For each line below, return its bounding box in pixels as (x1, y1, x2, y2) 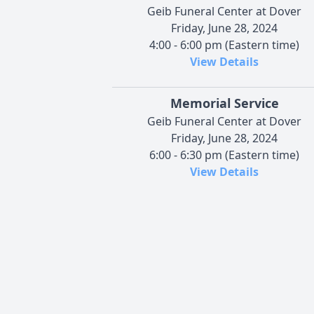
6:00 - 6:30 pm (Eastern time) (149, 146, 299, 163)
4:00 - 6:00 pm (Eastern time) (149, 36, 299, 53)
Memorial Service (170, 94, 279, 111)
